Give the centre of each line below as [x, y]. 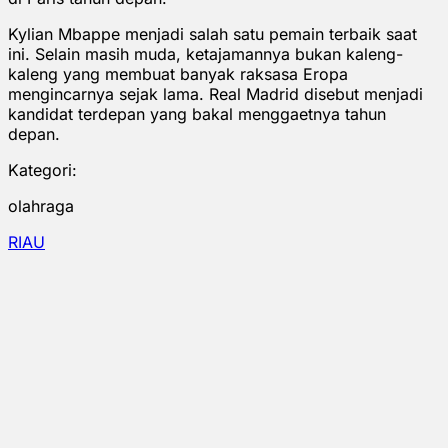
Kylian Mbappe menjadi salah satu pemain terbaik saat [212, 33]
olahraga [41, 205]
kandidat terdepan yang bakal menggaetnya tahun [197, 113]
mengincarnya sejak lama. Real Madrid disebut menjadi [215, 93]
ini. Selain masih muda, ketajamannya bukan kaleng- [205, 53]
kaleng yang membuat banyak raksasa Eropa [178, 73]
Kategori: [42, 169]
